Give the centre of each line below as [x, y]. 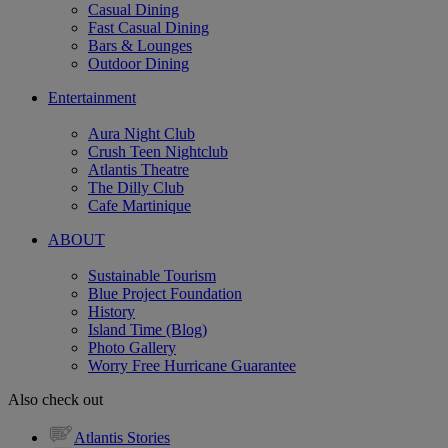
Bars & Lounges [140, 45]
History [111, 311]
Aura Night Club [141, 133]
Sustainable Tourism [152, 275]
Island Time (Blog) [147, 329]
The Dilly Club [136, 187]
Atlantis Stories [122, 437]
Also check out [55, 399]
